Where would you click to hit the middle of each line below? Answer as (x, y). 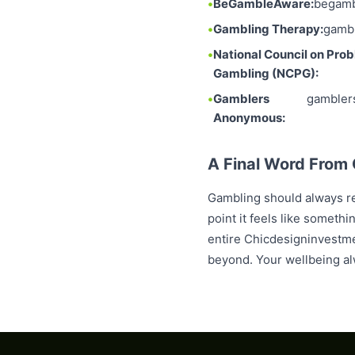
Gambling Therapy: (268, 29)
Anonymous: (249, 118)
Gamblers (241, 99)
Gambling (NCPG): (266, 73)
